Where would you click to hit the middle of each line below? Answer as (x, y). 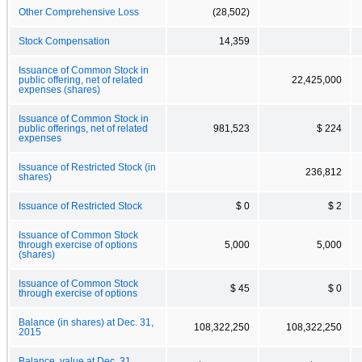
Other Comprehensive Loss (79, 12)
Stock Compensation (64, 41)
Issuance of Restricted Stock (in (87, 167)
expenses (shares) (59, 89)
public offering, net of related (81, 80)
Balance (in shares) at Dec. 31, (86, 322)
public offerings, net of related (83, 128)
